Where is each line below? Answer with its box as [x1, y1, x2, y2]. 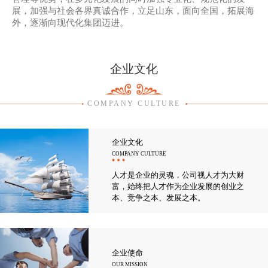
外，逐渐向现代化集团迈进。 [11, 18, 129, 28]
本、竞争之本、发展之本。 [111, 193, 205, 202]
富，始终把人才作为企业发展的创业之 [111, 181, 244, 191]
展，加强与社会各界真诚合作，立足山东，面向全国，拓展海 [11, 6, 254, 16]
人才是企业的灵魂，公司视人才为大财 [111, 170, 244, 179]
